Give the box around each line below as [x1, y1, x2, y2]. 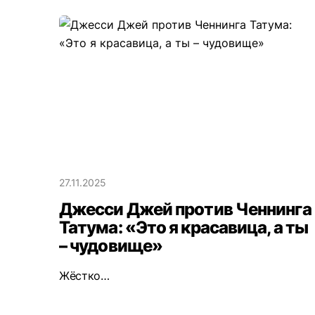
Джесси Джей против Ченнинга [59, 198, 311, 219]
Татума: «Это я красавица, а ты [59, 217, 308, 238]
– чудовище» [59, 235, 163, 256]
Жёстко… [59, 268, 113, 283]
